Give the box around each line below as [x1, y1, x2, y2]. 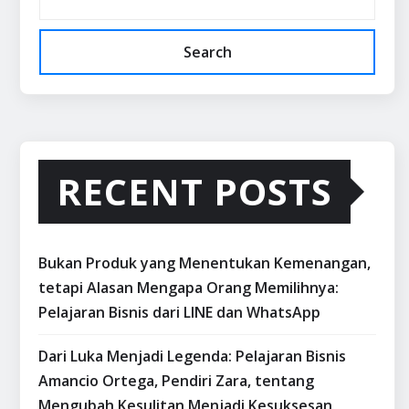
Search [183, 42, 232, 63]
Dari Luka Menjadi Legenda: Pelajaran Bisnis [38, 346, 346, 367]
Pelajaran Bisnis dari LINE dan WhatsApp [38, 302, 320, 323]
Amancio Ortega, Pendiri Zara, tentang [38, 371, 314, 392]
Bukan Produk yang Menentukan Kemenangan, [38, 253, 371, 274]
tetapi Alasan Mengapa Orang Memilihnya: [38, 278, 339, 299]
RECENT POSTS [57, 166, 332, 217]
